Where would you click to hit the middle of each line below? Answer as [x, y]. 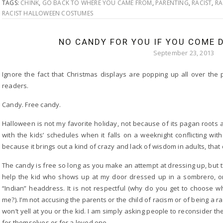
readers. [15, 86]
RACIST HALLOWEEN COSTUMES [48, 13]
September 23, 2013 [184, 53]
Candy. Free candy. [32, 105]
